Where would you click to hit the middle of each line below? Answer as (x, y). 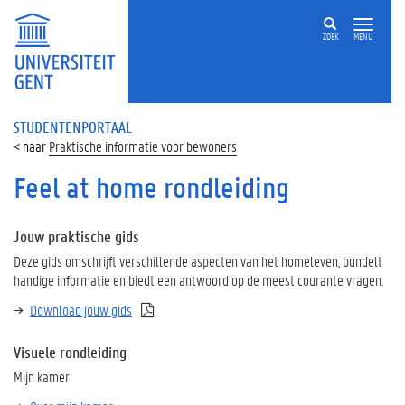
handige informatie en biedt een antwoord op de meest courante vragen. (198, 280)
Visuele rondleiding (70, 352)
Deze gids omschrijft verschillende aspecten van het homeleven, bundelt (198, 261)
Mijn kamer (42, 377)
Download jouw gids (81, 310)
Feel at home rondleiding (151, 188)
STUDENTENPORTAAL (73, 127)
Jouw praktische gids (76, 236)
